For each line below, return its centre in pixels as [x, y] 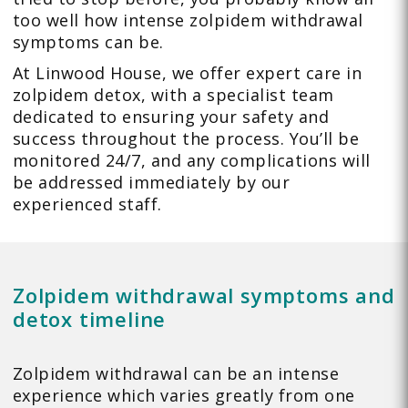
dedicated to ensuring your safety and [171, 117]
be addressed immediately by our [151, 183]
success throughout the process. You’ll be [186, 139]
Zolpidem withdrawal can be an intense [176, 374]
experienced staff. [87, 204]
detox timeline [89, 319]
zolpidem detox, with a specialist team [173, 95]
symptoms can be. [88, 42]
